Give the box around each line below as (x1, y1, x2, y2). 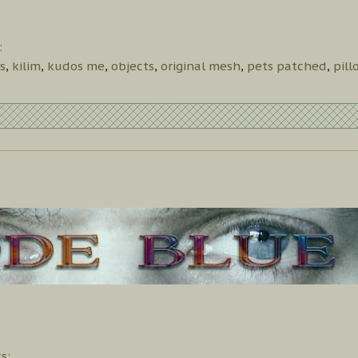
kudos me (47, 58, 105, 74)
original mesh (161, 58, 241, 74)
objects (111, 58, 154, 74)
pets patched (247, 58, 327, 74)
